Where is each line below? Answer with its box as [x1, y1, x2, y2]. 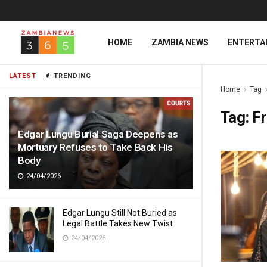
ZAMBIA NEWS [151, 38, 209, 47]
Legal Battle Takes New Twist [63, 219, 173, 228]
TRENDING [51, 72, 91, 80]
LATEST [9, 72, 36, 80]
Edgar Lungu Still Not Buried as [63, 208, 177, 218]
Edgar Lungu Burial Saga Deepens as [18, 128, 178, 140]
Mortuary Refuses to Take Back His [18, 141, 173, 153]
